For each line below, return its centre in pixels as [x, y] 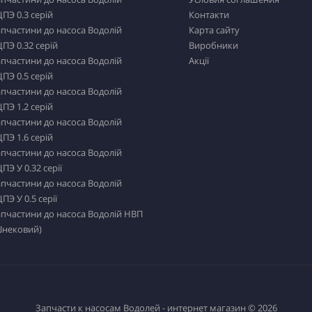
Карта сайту [214, 30]
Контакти [209, 14]
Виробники [213, 45]
